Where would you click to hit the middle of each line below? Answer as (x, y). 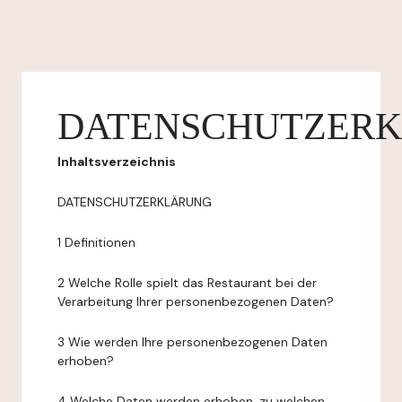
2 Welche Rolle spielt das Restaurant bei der (187, 283)
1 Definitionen (96, 242)
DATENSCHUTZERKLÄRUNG (135, 202)
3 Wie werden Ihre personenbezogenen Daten (192, 342)
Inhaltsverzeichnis (117, 162)
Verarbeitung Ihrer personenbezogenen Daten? (196, 301)
